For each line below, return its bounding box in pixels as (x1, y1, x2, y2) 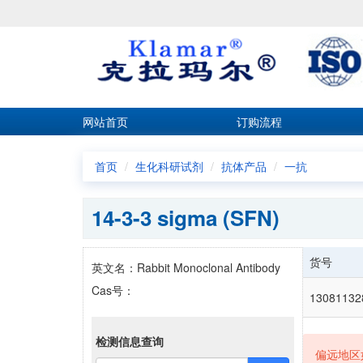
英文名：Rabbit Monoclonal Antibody (92, 259, 280, 275)
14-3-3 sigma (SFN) (92, 203, 280, 233)
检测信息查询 (96, 333, 164, 349)
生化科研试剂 (135, 158, 203, 174)
